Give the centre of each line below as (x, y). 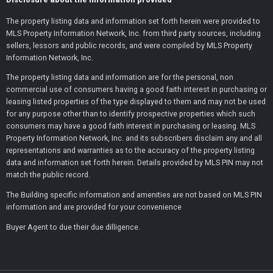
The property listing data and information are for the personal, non (120, 77)
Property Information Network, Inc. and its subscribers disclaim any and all (134, 138)
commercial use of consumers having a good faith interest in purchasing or (136, 90)
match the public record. (48, 175)
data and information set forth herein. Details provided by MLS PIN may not (135, 163)
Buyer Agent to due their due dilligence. (73, 227)
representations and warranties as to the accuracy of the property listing (130, 151)
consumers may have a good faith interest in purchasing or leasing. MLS (131, 126)
